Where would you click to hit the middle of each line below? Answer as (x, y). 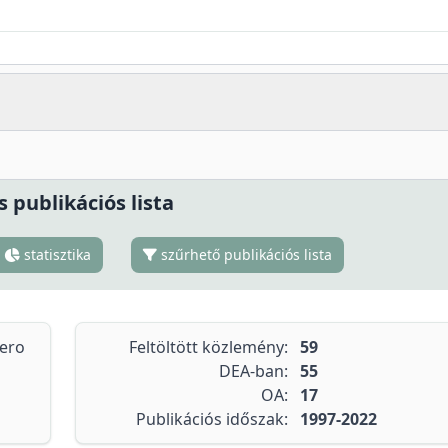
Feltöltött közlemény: (208, 347)
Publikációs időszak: (211, 419)
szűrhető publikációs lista (245, 254)
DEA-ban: (253, 371)
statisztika (56, 254)
